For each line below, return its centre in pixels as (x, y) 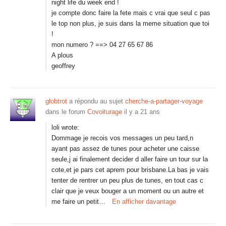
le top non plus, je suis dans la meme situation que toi (130, 23)
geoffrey (63, 66)
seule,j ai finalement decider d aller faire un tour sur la (130, 159)
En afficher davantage (144, 202)
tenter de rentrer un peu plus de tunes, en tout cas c (127, 180)
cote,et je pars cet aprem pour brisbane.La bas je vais (130, 170)
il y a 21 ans (142, 112)
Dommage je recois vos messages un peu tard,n (122, 138)
